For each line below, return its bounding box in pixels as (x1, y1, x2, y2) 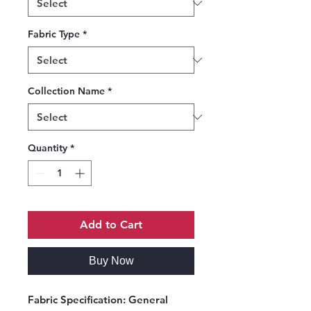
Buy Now (88, 255, 134, 267)
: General (123, 293, 168, 307)
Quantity (28, 142, 67, 155)
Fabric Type (28, 28, 80, 41)
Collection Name (28, 85, 105, 98)
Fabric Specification (28, 293, 123, 307)
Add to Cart (80, 218, 142, 232)
